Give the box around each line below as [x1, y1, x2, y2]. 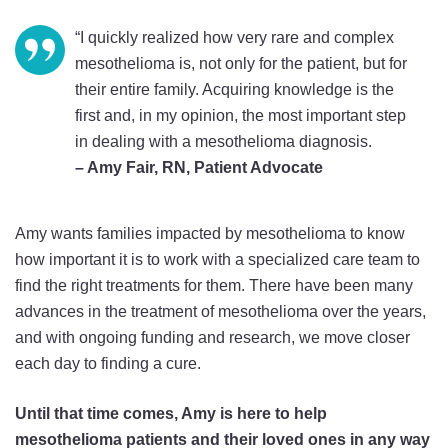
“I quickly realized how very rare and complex [75, 29, 394, 46]
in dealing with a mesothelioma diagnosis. [75, 133, 372, 150]
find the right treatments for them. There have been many [15, 277, 413, 294]
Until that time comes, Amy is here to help [15, 405, 327, 422]
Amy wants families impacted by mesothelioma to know [15, 225, 405, 242]
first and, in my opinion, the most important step [75, 107, 406, 124]
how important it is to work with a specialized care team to [15, 251, 420, 268]
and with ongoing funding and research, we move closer [15, 329, 410, 346]
